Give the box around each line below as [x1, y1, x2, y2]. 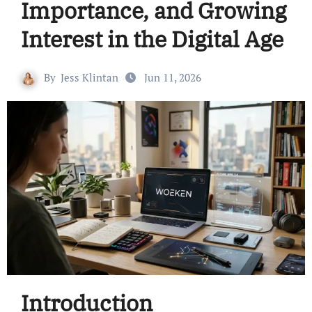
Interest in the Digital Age [20, 24, 283, 54]
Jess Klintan [61, 70, 118, 84]
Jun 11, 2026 [144, 70, 201, 84]
